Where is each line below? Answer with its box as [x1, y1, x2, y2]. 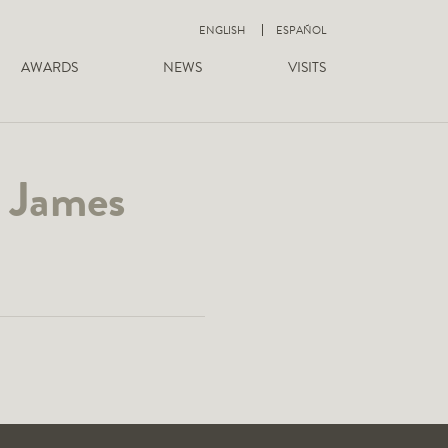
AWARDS [20, 57, 78, 78]
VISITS [287, 57, 326, 78]
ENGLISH [199, 22, 245, 40]
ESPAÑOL [276, 22, 326, 40]
